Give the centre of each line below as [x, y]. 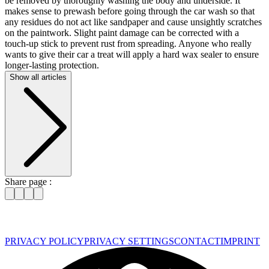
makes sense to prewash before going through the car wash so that [130, 11]
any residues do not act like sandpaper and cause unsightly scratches [133, 22]
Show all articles [38, 77]
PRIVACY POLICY [44, 241]
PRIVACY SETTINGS [129, 241]
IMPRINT [240, 241]
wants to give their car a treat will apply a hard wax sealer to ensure [132, 54]
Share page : [28, 181]
